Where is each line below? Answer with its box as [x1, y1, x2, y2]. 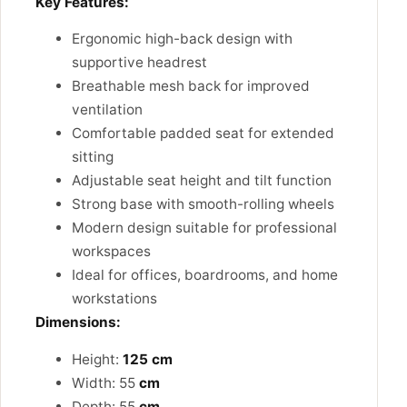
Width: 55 [72, 373, 135, 392]
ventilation [72, 101, 143, 119]
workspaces [72, 243, 151, 261]
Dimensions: [35, 313, 121, 332]
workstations [72, 290, 157, 308]
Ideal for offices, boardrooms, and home [72, 266, 338, 284]
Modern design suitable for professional [72, 219, 337, 237]
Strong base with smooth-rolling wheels [72, 195, 334, 213]
